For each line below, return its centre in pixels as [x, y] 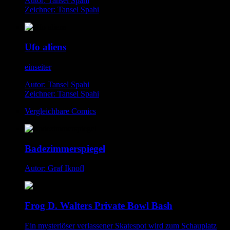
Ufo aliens [45, 47]
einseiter [38, 67]
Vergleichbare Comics [60, 111]
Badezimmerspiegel [65, 148]
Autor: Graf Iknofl [54, 168]
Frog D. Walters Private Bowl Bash [99, 206]
